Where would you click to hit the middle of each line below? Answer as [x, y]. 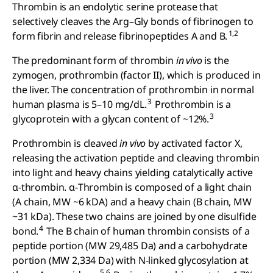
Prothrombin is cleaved [66, 143]
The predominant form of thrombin [93, 60]
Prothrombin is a [192, 104]
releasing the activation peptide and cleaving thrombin [136, 158]
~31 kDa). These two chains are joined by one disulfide [134, 216]
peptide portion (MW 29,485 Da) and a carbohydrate [130, 246]
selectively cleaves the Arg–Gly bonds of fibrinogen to [133, 21]
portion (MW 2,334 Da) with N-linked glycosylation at [130, 260]
